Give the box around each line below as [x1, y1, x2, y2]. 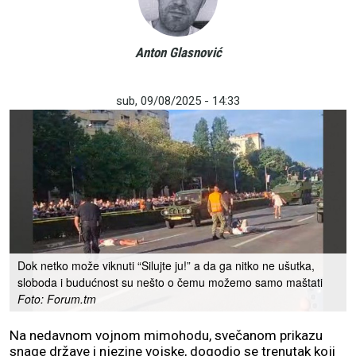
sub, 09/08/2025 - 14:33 [116, 94, 240, 108]
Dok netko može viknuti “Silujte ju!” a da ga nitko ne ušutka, [17, 257, 315, 274]
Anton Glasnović [134, 44, 222, 60]
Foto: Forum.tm [17, 291, 96, 308]
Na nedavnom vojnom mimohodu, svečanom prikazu [10, 327, 323, 344]
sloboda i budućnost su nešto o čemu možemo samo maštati [17, 274, 323, 291]
